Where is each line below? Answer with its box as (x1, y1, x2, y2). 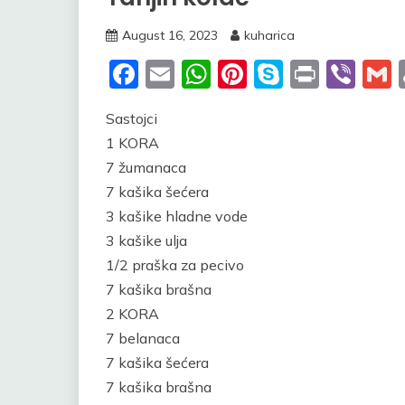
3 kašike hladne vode (106, 207, 248, 225)
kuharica (244, 27, 295, 43)
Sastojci (106, 109, 157, 127)
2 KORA (106, 305, 159, 323)
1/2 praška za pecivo (106, 256, 244, 274)
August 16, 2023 (122, 27, 218, 43)
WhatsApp (211, 56, 362, 92)
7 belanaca (106, 329, 180, 347)
